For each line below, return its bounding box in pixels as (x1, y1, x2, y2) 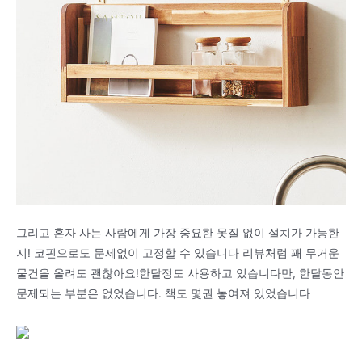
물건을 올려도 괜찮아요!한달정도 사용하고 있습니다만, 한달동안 (16, 266, 344, 280)
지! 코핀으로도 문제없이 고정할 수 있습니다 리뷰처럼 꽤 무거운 (16, 246, 339, 259)
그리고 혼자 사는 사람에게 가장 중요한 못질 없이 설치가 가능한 (16, 225, 339, 239)
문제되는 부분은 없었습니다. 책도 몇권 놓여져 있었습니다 (16, 286, 310, 300)
